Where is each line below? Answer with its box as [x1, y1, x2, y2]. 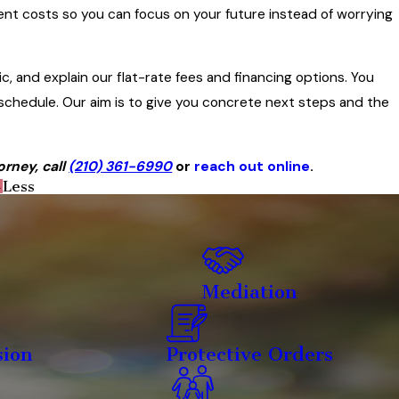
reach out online [194, 157, 311, 175]
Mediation [202, 280, 297, 304]
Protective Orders [166, 343, 333, 367]
